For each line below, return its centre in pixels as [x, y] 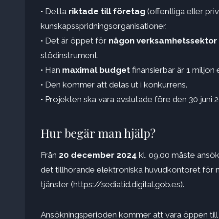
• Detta [55, 11]
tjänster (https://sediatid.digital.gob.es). [112, 185]
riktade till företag [107, 11]
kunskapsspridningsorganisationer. [104, 26]
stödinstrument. [70, 55]
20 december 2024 [99, 155]
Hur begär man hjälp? [98, 133]
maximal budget [96, 70]
